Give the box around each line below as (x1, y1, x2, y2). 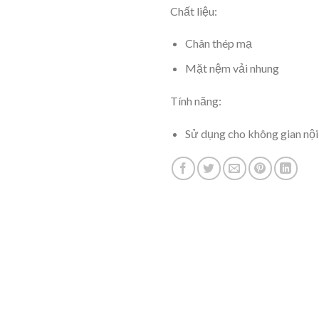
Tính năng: (170, 93, 221, 108)
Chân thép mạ (184, 36, 252, 51)
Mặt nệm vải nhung (184, 61, 279, 75)
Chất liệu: (170, 4, 217, 18)
